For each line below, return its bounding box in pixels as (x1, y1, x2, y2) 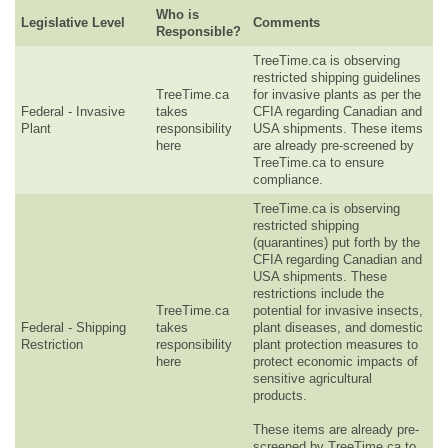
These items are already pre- (253, 421, 419, 437)
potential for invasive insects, (253, 302, 423, 318)
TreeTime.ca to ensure (253, 154, 384, 170)
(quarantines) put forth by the (253, 234, 420, 250)
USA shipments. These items (253, 120, 423, 136)
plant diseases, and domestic (253, 319, 423, 335)
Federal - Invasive (21, 103, 125, 119)
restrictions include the (253, 285, 384, 301)
